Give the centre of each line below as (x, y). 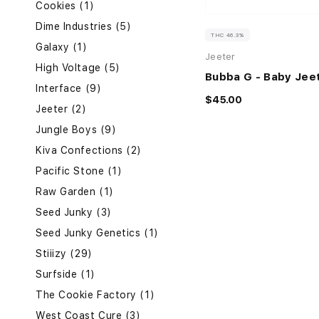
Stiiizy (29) (64, 254)
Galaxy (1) (62, 47)
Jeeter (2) (61, 109)
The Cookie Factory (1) (95, 295)
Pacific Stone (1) (79, 171)
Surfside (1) (66, 274)
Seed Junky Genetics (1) (97, 233)
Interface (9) (69, 89)
